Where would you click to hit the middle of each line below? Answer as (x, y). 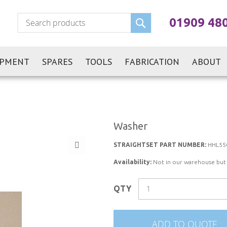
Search (160, 19)
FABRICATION (152, 62)
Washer (130, 126)
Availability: (133, 162)
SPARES (57, 62)
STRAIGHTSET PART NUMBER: (160, 145)
